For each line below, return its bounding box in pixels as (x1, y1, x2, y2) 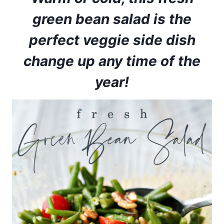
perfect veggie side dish (28, 31, 195, 48)
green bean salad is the (32, 10, 191, 27)
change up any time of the (23, 52, 200, 69)
